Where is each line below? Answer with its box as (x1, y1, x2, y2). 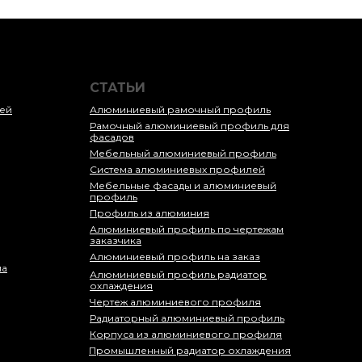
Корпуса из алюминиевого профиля (90, 327, 282, 340)
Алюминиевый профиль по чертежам (90, 222, 284, 235)
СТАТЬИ (90, 79, 145, 95)
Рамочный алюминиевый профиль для (90, 119, 289, 132)
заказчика (90, 234, 141, 246)
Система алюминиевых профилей (90, 162, 265, 175)
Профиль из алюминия (90, 206, 209, 219)
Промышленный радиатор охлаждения (89, 343, 291, 356)
